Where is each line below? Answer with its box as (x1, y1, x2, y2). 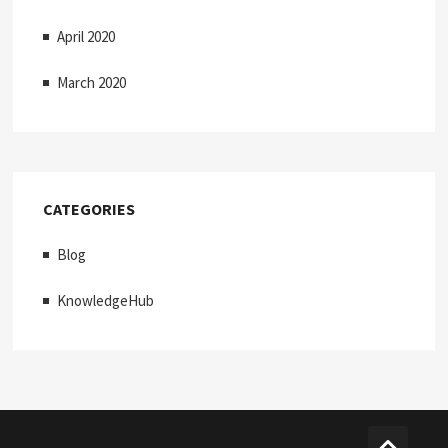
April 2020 (57, 27, 116, 47)
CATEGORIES (43, 199, 136, 220)
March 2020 (57, 73, 127, 93)
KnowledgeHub (57, 291, 155, 311)
